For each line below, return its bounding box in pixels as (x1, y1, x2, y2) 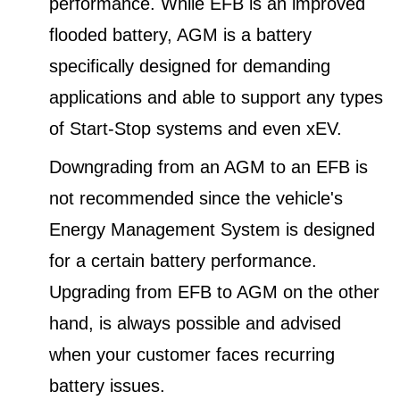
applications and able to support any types (49, 87, 383, 107)
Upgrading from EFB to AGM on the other (49, 281, 379, 302)
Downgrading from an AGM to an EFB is (49, 156, 368, 177)
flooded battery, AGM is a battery (49, 24, 312, 45)
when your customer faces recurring (49, 344, 335, 364)
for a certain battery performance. (49, 250, 317, 271)
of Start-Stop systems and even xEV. (49, 118, 342, 138)
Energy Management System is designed (49, 219, 375, 239)
